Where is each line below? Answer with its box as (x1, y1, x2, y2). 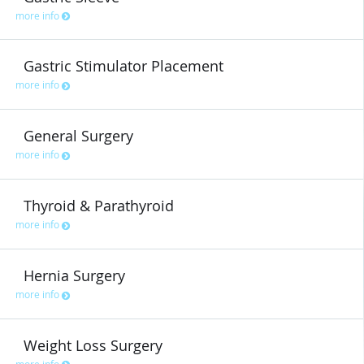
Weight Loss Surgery (24, 335, 162, 355)
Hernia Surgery (24, 265, 125, 285)
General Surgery (24, 126, 133, 146)
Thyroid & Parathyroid (24, 195, 174, 215)
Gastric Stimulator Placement (24, 56, 223, 76)
